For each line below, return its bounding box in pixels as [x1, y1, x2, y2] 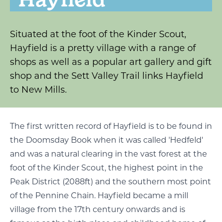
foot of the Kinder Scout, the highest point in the [10, 163, 203, 172]
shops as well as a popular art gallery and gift [10, 56, 212, 67]
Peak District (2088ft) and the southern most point [10, 177, 211, 186]
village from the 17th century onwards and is [10, 205, 185, 214]
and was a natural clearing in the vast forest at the [10, 149, 207, 159]
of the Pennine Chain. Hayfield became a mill [10, 191, 188, 200]
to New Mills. [10, 84, 67, 95]
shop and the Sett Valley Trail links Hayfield [10, 70, 203, 81]
